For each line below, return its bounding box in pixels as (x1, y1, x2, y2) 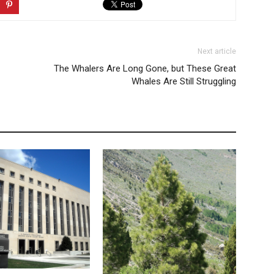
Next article (198, 47, 236, 56)
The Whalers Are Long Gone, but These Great (54, 63, 236, 75)
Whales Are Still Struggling (131, 76, 236, 87)
